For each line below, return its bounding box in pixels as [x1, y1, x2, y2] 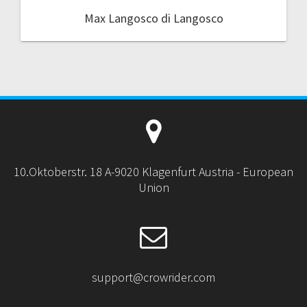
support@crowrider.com [92, 269, 215, 285]
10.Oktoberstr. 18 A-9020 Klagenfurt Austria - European [14, 163, 293, 180]
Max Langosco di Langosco [84, 10, 223, 26]
